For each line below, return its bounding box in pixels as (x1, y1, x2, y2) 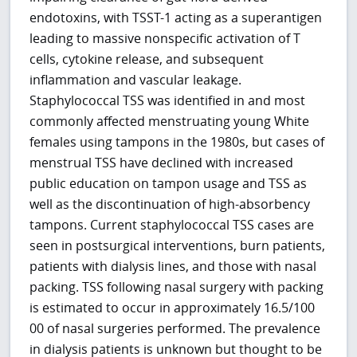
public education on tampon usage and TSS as (29, 175, 308, 193)
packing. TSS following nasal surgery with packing (29, 278, 324, 296)
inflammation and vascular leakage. (29, 71, 242, 89)
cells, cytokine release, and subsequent (29, 50, 265, 69)
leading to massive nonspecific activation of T (29, 29, 301, 48)
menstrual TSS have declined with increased (29, 154, 294, 172)
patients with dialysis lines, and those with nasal (29, 257, 317, 276)
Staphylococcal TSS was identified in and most (29, 92, 306, 110)
